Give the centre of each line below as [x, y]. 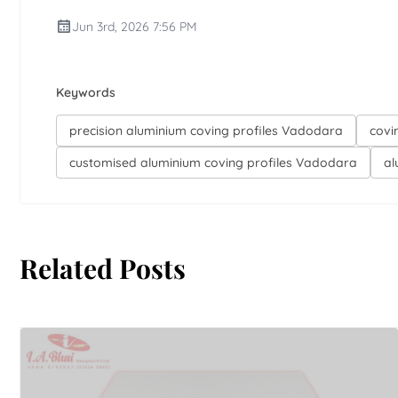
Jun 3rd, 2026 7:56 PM [135, 27]
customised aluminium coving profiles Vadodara [213, 163]
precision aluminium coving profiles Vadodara [206, 131]
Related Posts [103, 268]
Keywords [86, 93]
